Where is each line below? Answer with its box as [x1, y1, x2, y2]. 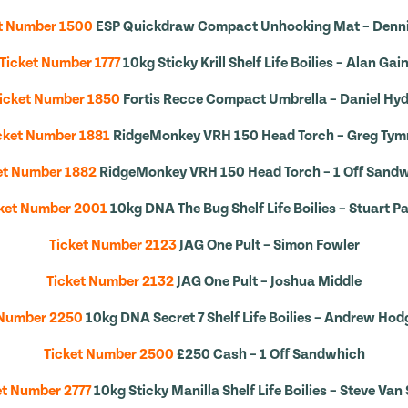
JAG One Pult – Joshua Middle [177, 273, 362, 290]
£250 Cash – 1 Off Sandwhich [176, 346, 365, 362]
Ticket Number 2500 [43, 346, 174, 362]
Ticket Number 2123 [48, 237, 177, 253]
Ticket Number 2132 [46, 273, 174, 290]
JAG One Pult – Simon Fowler [178, 237, 360, 253]
